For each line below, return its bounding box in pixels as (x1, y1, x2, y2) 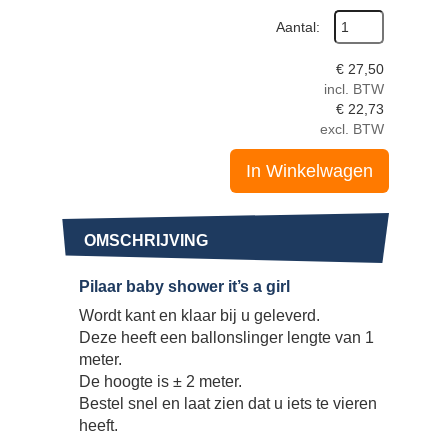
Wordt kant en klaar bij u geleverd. (79, 306, 320, 324)
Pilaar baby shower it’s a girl (79, 277, 290, 295)
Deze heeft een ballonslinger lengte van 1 (79, 328, 374, 346)
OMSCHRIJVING (84, 231, 208, 249)
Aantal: (276, 18, 320, 35)
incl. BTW (324, 80, 384, 97)
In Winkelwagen (246, 160, 373, 181)
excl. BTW (320, 120, 384, 137)
